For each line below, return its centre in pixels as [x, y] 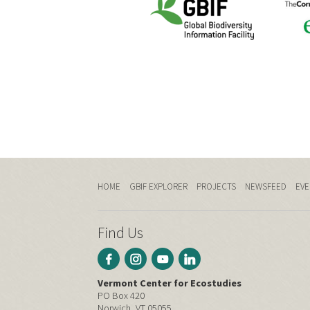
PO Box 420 [121, 296]
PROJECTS [216, 187]
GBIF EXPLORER [158, 187]
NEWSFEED [266, 187]
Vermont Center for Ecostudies [170, 283]
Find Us [120, 233]
